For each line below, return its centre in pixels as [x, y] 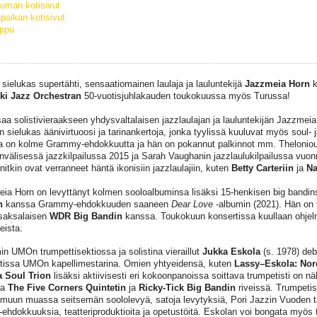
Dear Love [192, 204]
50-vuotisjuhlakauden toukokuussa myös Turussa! [185, 96]
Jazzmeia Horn [277, 84]
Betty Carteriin [261, 168]
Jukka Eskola [231, 252]
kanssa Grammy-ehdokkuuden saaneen [87, 204]
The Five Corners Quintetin [67, 288]
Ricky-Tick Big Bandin [187, 288]
